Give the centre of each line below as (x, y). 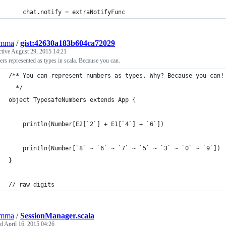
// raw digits (32, 185)
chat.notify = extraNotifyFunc (74, 12)
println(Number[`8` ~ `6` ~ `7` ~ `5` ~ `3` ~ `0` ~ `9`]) (122, 148)
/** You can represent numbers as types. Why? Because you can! (116, 76)
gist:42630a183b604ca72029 (68, 43)
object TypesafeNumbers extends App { (72, 100)
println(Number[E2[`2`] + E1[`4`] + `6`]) (93, 124)
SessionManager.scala (57, 216)
